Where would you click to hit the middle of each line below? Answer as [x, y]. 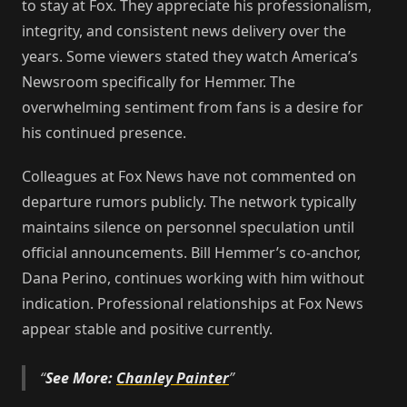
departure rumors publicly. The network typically [189, 202]
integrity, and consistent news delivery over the [184, 31]
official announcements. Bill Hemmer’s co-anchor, [191, 253]
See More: [81, 377]
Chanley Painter [173, 377]
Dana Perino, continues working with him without [193, 278]
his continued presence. [104, 133]
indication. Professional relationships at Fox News [193, 304]
